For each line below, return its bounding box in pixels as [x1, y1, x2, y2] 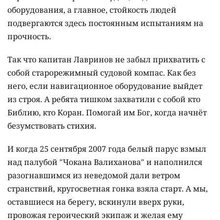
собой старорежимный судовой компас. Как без [7, 67, 196, 78]
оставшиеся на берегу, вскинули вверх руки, [7, 196, 184, 207]
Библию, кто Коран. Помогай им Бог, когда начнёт [7, 107, 207, 118]
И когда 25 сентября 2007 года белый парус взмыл [7, 143, 206, 154]
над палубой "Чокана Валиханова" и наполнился [7, 156, 202, 167]
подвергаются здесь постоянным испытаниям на [7, 17, 203, 28]
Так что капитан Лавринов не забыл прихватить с [7, 54, 205, 65]
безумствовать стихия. [7, 120, 96, 131]
